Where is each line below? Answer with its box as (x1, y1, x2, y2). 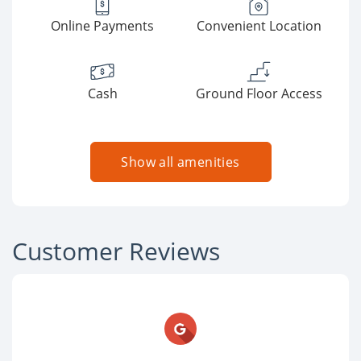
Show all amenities (121, 153, 240, 172)
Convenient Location (196, 17, 322, 35)
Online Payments (51, 17, 154, 35)
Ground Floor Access (195, 85, 322, 103)
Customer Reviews (12, 234, 220, 268)
